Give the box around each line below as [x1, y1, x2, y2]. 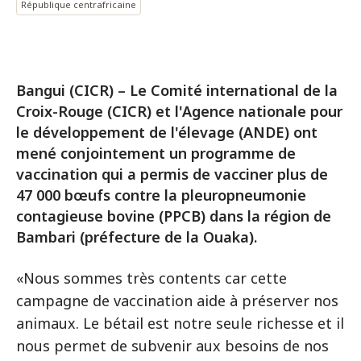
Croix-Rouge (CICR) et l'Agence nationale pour [16, 102, 342, 121]
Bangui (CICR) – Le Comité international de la [16, 81, 338, 100]
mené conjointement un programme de [16, 143, 296, 163]
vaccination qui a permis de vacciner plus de [16, 164, 328, 184]
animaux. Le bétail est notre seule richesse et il [16, 313, 344, 333]
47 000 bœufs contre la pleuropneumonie [16, 185, 306, 205]
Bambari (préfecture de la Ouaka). [16, 227, 257, 247]
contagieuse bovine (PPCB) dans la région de [16, 206, 331, 226]
